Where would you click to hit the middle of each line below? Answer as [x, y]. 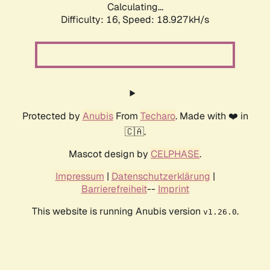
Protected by [52, 116]
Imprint [173, 189]
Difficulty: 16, [92, 20]
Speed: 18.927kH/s [166, 20]
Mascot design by [110, 154]
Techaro [158, 116]
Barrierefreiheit [114, 189]
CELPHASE [175, 154]
